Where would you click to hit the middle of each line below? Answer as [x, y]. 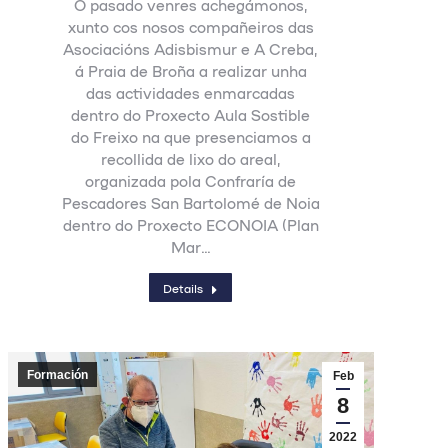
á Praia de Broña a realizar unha [190, 70]
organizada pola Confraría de [191, 180]
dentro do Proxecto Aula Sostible [191, 114]
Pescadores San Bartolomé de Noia [190, 202]
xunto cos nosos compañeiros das [190, 26]
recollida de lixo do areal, [190, 158]
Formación [57, 375]
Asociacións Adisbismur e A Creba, [191, 48]
